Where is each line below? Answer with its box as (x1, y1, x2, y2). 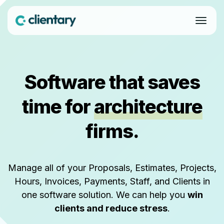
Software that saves (24, 70, 200, 93)
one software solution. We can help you (21, 189, 187, 200)
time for (21, 95, 94, 118)
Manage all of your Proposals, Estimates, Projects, (7, 162, 216, 173)
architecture (93, 95, 202, 118)
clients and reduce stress (54, 203, 167, 213)
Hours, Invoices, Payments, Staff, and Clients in (14, 176, 210, 186)
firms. (85, 119, 139, 142)
